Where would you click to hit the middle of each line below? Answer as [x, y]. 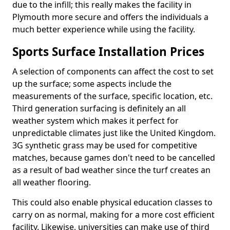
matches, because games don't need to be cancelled [114, 158]
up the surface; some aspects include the [92, 84]
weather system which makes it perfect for [95, 121]
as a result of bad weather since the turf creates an [111, 170]
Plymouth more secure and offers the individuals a [110, 17]
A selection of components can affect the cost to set [113, 71]
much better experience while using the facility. [104, 29]
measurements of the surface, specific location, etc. [112, 96]
